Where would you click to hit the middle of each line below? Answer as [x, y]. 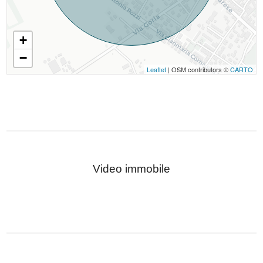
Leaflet [156, 69]
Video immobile [131, 169]
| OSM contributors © [198, 69]
